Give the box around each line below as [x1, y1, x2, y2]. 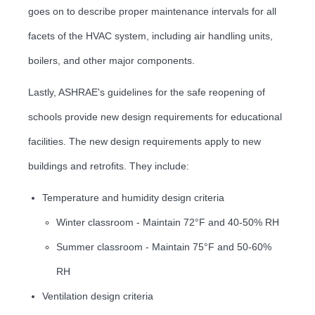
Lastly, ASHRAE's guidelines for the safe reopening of [28, 86, 265, 98]
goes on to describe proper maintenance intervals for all [28, 5, 276, 17]
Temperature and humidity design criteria [42, 191, 224, 203]
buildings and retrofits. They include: [28, 160, 189, 172]
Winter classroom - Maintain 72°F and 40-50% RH [56, 216, 279, 228]
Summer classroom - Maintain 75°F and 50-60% [56, 240, 271, 252]
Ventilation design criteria [42, 290, 153, 302]
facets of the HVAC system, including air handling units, [28, 30, 273, 41]
